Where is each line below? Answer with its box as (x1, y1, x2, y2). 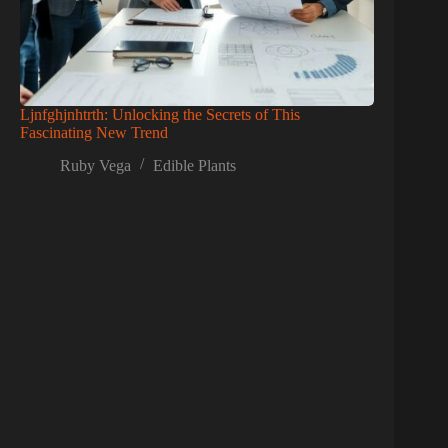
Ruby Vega (60, 156, 131, 174)
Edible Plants (153, 156, 236, 174)
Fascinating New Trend (20, 123, 168, 141)
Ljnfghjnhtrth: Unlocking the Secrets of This (20, 105, 300, 123)
